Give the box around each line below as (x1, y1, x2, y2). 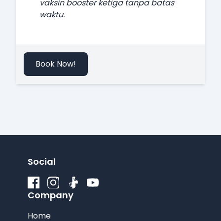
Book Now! (36, 58, 76, 70)
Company (28, 189, 74, 201)
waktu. (39, 9, 65, 20)
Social (28, 155, 56, 168)
